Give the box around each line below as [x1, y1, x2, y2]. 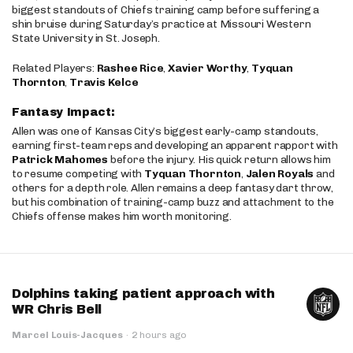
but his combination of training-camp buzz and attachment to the [12, 195, 334, 209]
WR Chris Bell [12, 303, 102, 316]
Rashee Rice [96, 61, 164, 75]
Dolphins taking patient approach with [12, 287, 275, 300]
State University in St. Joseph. [12, 32, 160, 45]
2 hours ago [132, 329, 187, 340]
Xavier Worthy [168, 61, 247, 75]
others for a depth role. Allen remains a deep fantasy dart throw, [12, 181, 333, 195]
